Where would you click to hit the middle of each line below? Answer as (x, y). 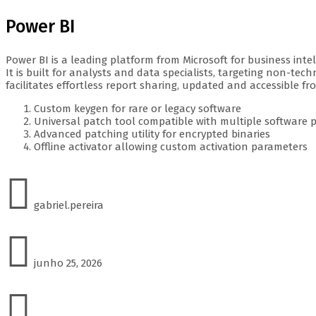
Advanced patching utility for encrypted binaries (152, 134)
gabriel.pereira (67, 205)
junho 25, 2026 (67, 263)
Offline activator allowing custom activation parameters (171, 146)
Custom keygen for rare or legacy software (138, 108)
